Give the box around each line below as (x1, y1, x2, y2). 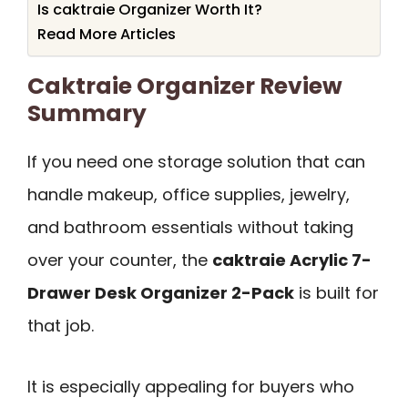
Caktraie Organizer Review (27, 70, 342, 103)
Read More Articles (37, 24, 176, 46)
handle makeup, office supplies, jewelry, (27, 183, 350, 207)
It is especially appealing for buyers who (27, 374, 354, 398)
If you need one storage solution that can (27, 150, 365, 174)
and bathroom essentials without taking (27, 216, 353, 240)
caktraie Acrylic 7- (212, 249, 372, 272)
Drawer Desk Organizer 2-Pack (27, 281, 294, 305)
